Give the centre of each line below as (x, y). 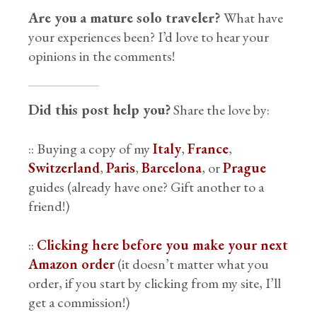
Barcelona (172, 168)
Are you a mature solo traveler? (126, 18)
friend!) (49, 206)
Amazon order (72, 264)
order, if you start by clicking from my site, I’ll (155, 283)
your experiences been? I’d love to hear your (149, 37)
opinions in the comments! (102, 56)
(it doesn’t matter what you (192, 264)
